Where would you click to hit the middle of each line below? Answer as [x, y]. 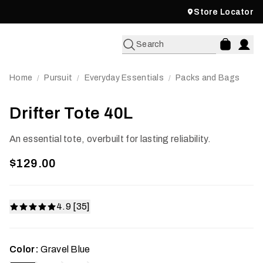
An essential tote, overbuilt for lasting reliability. [110, 139]
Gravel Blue [65, 249]
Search [150, 44]
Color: [24, 249]
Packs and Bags [208, 78]
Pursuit [58, 78]
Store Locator [224, 12]
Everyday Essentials [124, 78]
